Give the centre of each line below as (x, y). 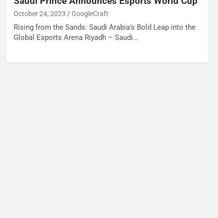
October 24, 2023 (39, 13)
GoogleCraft (90, 13)
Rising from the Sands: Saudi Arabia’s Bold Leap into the (104, 27)
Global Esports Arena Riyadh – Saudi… (75, 37)
